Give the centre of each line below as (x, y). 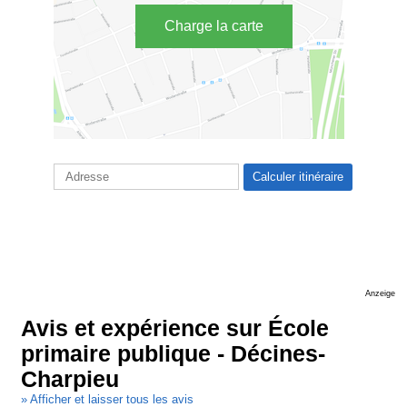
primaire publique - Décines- (174, 354)
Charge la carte (214, 25)
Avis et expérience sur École (175, 329)
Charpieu (70, 380)
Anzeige (380, 294)
